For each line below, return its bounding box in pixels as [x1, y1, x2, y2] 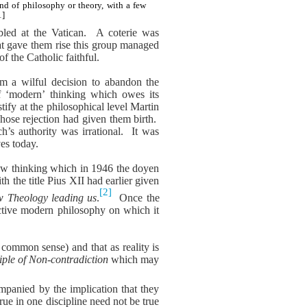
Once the [119, 191, 160, 204]
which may [108, 253, 160, 265]
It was [132, 125, 160, 137]
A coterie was [96, 26, 160, 38]
